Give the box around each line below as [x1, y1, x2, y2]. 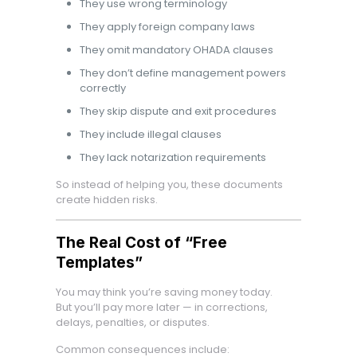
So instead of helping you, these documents [55, 177, 283, 192]
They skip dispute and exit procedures [79, 104, 277, 119]
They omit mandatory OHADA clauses [79, 42, 273, 57]
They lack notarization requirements [79, 150, 266, 165]
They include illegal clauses [79, 127, 222, 142]
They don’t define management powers [79, 65, 286, 80]
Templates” [55, 253, 143, 272]
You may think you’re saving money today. [55, 284, 273, 300]
